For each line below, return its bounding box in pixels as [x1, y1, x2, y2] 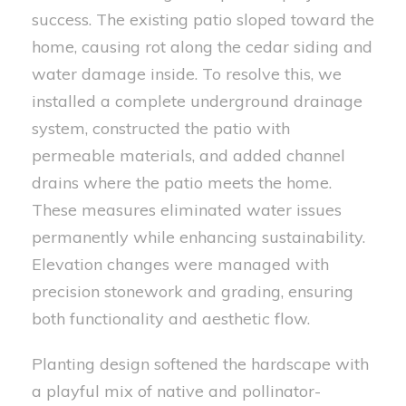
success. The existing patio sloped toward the [32, 8, 374, 30]
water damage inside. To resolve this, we [32, 63, 342, 84]
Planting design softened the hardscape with [32, 353, 369, 374]
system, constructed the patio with [32, 117, 290, 139]
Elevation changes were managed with [32, 253, 329, 275]
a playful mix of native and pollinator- [32, 380, 321, 401]
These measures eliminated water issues [32, 198, 342, 220]
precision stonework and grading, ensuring [32, 280, 353, 302]
